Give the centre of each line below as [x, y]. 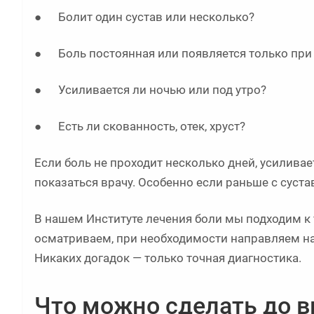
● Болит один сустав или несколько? [144, 17]
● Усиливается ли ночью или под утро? [150, 90]
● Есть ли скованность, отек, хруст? [140, 127]
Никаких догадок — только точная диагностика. [168, 258]
